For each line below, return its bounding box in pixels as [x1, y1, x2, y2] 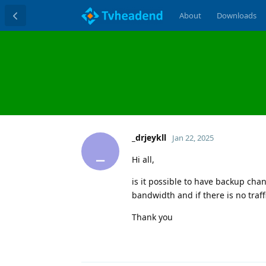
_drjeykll [132, 131, 166, 143]
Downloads [216, 10, 256, 21]
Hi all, [132, 153, 154, 165]
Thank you [132, 211, 173, 223]
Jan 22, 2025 [172, 132, 214, 143]
